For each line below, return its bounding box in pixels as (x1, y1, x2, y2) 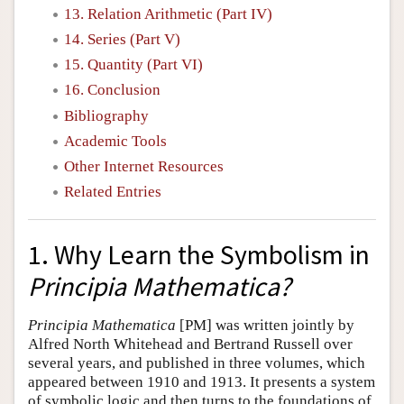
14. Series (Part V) (64, 30, 180, 48)
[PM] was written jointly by (176, 316, 354, 334)
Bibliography (64, 106, 149, 124)
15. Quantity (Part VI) (64, 56, 203, 73)
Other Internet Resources (64, 158, 224, 175)
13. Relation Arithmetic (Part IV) (64, 5, 272, 23)
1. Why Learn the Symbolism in (28, 238, 370, 272)
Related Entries (64, 183, 161, 201)
